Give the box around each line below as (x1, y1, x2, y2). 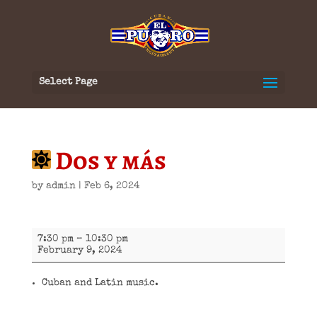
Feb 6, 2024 (83, 181, 140, 191)
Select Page (38, 77, 98, 87)
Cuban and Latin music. (41, 278, 158, 288)
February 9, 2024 (37, 246, 122, 255)
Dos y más (50, 143, 166, 178)
